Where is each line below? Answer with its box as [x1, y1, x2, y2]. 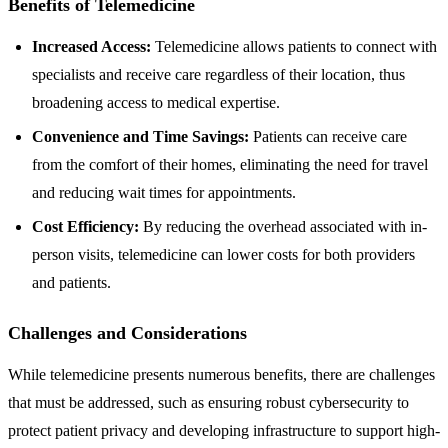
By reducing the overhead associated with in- [139, 217, 427, 235]
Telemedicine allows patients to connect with [151, 37, 437, 55]
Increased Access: [32, 37, 151, 55]
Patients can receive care [249, 127, 407, 145]
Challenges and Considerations [8, 322, 247, 343]
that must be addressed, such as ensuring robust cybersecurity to [8, 393, 409, 411]
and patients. [32, 273, 111, 291]
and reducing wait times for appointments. [32, 183, 296, 201]
